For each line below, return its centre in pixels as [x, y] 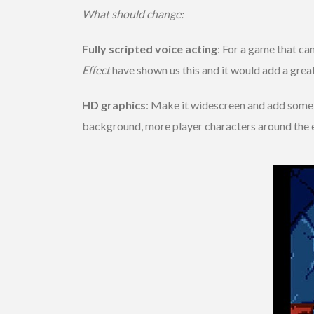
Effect [96, 69]
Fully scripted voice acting [150, 48]
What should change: [133, 13]
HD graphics [114, 104]
